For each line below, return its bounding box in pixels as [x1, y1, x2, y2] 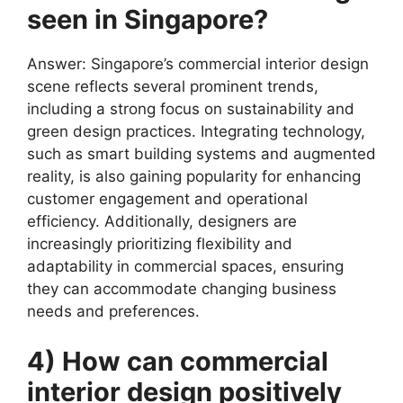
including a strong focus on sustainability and [27, 100, 354, 118]
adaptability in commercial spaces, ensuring [27, 257, 344, 275]
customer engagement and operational [27, 190, 308, 208]
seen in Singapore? [27, 4, 268, 35]
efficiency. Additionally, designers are [27, 212, 297, 230]
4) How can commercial [27, 345, 328, 377]
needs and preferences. [27, 302, 200, 320]
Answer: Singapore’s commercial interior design [27, 55, 369, 73]
